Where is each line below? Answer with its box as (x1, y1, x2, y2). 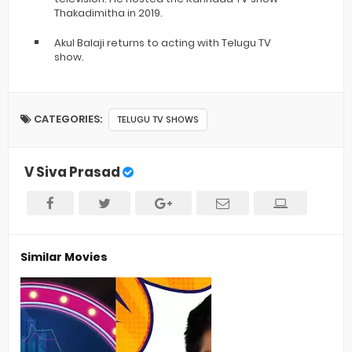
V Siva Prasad (24, 163, 120, 181)
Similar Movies (20, 249, 108, 265)
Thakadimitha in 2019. (54, 5, 163, 20)
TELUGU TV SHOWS (117, 113, 199, 126)
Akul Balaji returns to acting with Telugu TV (54, 35, 271, 50)
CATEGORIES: (31, 112, 104, 126)
